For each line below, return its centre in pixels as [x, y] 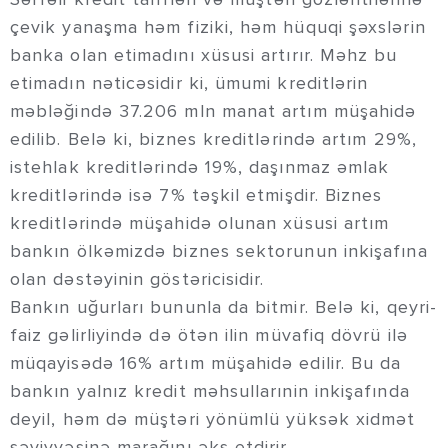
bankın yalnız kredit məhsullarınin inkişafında [210, 391]
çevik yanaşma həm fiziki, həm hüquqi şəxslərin [218, 27]
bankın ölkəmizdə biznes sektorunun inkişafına [219, 251]
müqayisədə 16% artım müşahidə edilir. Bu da [206, 363]
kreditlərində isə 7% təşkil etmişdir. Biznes [196, 195]
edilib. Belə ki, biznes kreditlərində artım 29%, [213, 139]
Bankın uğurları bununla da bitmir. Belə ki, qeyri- [223, 307]
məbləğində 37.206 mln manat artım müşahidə [213, 111]
